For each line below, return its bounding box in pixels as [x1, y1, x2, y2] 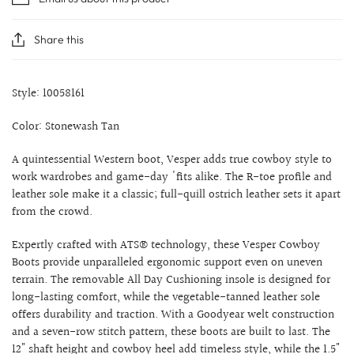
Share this [34, 32, 84, 47]
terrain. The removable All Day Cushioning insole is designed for [12, 270, 330, 289]
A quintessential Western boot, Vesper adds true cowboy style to [12, 150, 332, 169]
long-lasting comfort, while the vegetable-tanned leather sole [12, 288, 320, 307]
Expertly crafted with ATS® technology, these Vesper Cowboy [12, 235, 320, 254]
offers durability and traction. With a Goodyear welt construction [12, 305, 334, 324]
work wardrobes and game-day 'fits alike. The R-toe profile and [12, 168, 332, 186]
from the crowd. [12, 202, 92, 221]
